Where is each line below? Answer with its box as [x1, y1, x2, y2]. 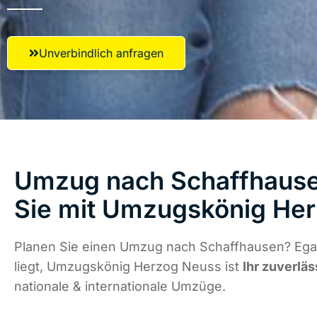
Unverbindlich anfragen [39, 46, 163, 60]
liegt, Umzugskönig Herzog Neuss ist [14, 259, 243, 275]
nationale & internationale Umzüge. [14, 279, 226, 294]
